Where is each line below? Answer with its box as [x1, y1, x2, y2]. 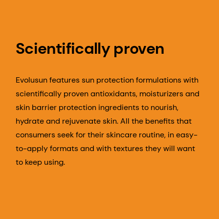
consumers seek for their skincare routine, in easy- [16, 130, 197, 140]
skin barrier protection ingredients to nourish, [16, 102, 178, 113]
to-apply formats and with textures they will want [16, 143, 195, 154]
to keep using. [16, 157, 65, 168]
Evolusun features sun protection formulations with [16, 75, 198, 86]
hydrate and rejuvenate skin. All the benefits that [16, 116, 192, 127]
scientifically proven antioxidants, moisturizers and [16, 88, 199, 99]
